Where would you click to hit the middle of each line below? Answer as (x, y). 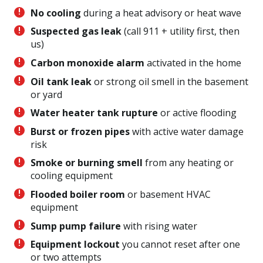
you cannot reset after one (180, 245)
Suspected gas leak (76, 31)
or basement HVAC (168, 194)
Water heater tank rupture (94, 113)
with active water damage (187, 131)
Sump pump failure (76, 226)
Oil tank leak (61, 81)
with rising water (159, 226)
